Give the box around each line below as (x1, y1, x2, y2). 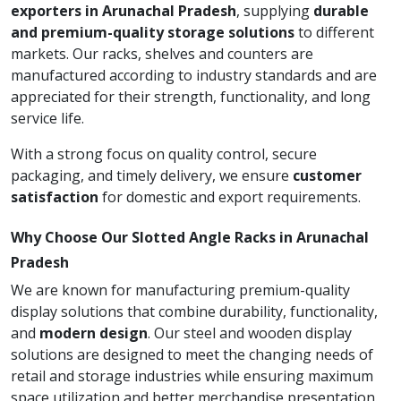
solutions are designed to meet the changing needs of (11, 345, 373, 364)
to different (294, 22, 374, 42)
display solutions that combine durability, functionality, (11, 302, 378, 321)
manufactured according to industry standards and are (11, 65, 377, 85)
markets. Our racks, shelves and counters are (11, 44, 313, 64)
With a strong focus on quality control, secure (11, 144, 317, 164)
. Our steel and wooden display (148, 323, 352, 343)
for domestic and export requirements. (98, 187, 361, 207)
